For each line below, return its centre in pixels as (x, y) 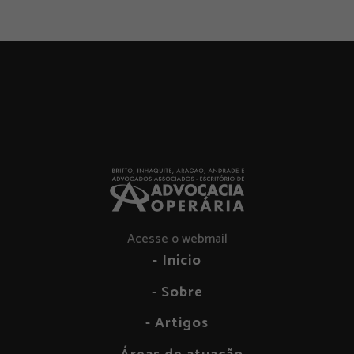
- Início (177, 261)
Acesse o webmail (177, 239)
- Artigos (177, 324)
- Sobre (177, 292)
